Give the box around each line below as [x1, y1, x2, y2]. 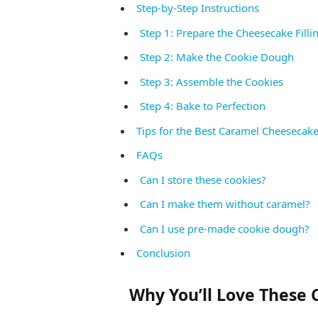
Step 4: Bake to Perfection [139, 99, 265, 114]
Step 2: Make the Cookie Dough [139, 50, 294, 65]
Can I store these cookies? [139, 172, 266, 187]
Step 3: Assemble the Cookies [139, 74, 283, 89]
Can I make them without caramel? [139, 197, 310, 212]
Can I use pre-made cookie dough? [139, 221, 309, 236]
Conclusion [136, 246, 190, 261]
